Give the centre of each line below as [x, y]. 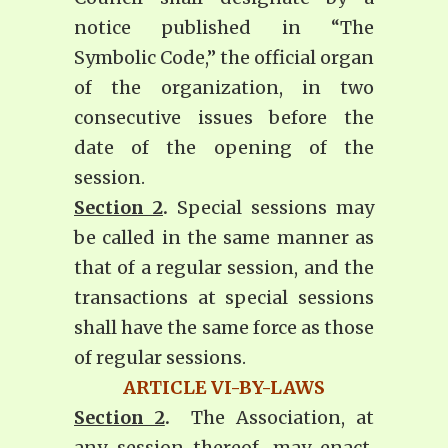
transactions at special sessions [224, 298]
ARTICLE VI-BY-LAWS [224, 388]
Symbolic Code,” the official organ [224, 58]
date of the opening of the [224, 148]
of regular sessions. [160, 358]
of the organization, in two [224, 88]
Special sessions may [271, 208]
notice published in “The [224, 28]
